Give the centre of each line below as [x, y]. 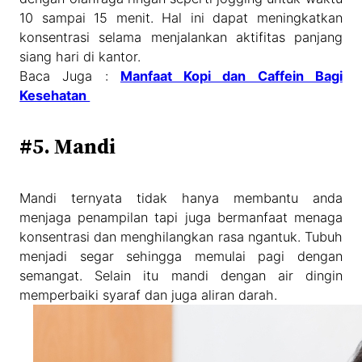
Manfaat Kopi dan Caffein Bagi [231, 76]
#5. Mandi [68, 146]
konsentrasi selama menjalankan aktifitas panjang [181, 37]
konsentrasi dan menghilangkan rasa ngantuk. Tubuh [181, 236]
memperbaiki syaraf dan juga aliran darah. [149, 295]
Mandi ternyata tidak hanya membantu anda [181, 198]
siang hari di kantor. [80, 56]
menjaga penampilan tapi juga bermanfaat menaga [181, 217]
